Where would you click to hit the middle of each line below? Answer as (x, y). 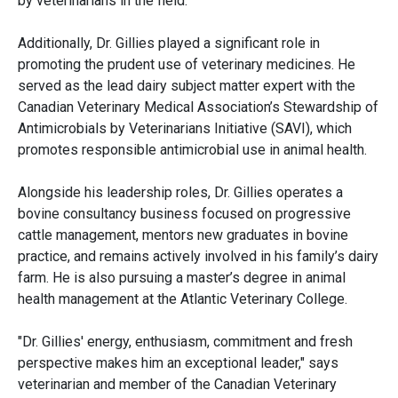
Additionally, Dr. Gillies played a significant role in (169, 44)
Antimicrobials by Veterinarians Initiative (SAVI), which (185, 129)
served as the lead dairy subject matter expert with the (187, 86)
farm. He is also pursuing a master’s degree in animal (182, 278)
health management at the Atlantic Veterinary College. (183, 299)
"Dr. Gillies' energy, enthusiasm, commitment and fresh (185, 342)
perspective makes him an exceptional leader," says (178, 363)
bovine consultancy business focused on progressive (184, 214)
